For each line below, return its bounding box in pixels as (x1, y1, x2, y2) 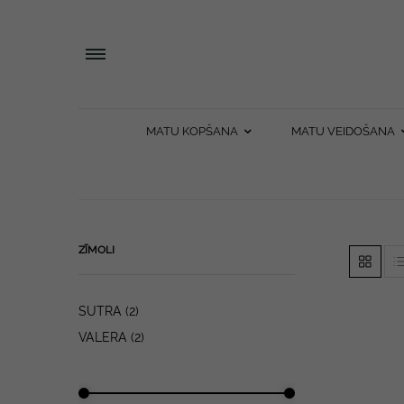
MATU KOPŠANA (145, 124, 238, 138)
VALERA (78, 330, 127, 344)
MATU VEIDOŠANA (290, 124, 395, 138)
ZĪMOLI (78, 243, 115, 256)
